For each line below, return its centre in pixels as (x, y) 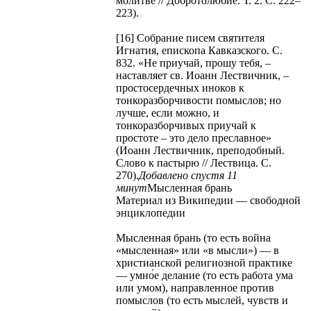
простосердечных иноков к (180, 87)
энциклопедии (151, 212)
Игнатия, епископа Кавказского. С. (199, 50)
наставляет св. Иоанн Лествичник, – (202, 75)
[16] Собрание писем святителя (190, 37)
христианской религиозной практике (204, 262)
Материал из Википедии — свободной (208, 200)
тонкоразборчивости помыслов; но (199, 100)
